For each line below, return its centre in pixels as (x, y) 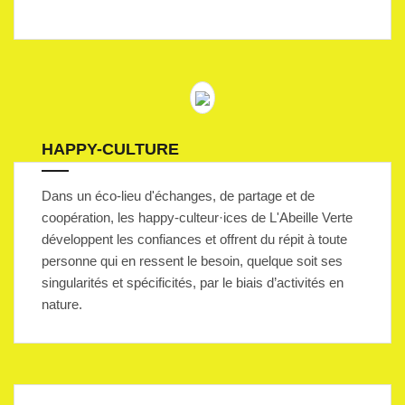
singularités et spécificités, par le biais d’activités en (193, 283)
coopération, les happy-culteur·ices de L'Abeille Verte (197, 217)
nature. (62, 304)
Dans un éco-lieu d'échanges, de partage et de (178, 196)
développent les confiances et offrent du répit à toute (194, 239)
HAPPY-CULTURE (110, 149)
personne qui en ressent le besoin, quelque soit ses (192, 261)
